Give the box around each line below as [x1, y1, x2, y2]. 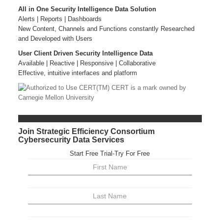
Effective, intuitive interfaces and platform [18, 69, 137, 77]
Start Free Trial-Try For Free [70, 150, 150, 157]
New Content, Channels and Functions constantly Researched [18, 25, 194, 32]
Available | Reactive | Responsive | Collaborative [18, 59, 156, 67]
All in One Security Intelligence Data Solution [18, 5, 156, 13]
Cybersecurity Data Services [18, 136, 124, 144]
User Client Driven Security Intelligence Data [18, 50, 153, 57]
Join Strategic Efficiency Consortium [18, 127, 155, 136]
